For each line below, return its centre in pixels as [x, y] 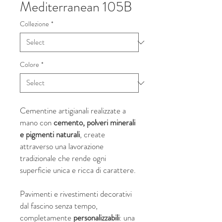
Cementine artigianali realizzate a [73, 111]
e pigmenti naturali [50, 134]
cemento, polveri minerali [94, 122]
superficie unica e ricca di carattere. [78, 170]
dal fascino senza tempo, [59, 206]
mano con [37, 122]
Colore [29, 64]
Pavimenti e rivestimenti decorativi [76, 194]
